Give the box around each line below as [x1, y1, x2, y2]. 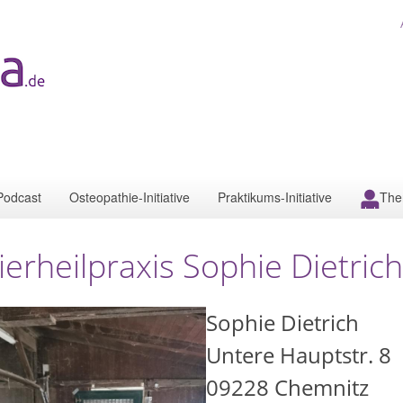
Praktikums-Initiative [218, 188, 332, 206]
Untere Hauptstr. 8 [206, 340, 391, 370]
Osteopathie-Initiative [69, 188, 190, 206]
